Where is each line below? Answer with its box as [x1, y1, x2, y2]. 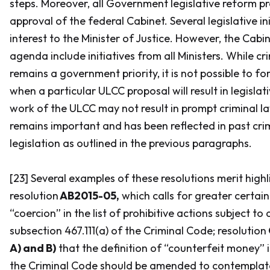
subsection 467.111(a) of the [10, 224, 143, 237]
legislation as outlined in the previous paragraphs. [10, 136, 252, 150]
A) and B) [10, 241, 56, 255]
